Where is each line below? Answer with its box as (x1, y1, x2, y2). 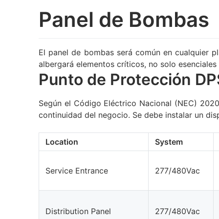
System (155, 137, 183, 147)
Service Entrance (45, 166, 109, 176)
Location (45, 137, 79, 147)
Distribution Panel (45, 206, 111, 217)
